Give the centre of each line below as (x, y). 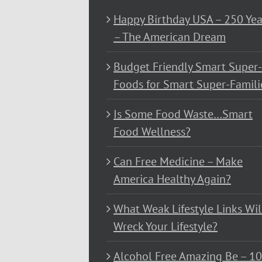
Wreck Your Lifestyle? (166, 227)
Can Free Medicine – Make (178, 162)
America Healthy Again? (172, 179)
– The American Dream (170, 37)
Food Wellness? (152, 132)
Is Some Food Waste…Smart (183, 114)
